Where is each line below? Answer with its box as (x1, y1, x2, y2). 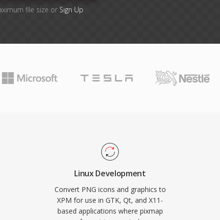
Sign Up (59, 5, 83, 14)
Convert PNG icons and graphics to (54, 185, 166, 194)
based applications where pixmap (57, 206, 163, 216)
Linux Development (74, 168, 146, 179)
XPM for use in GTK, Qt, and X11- (57, 195, 163, 205)
